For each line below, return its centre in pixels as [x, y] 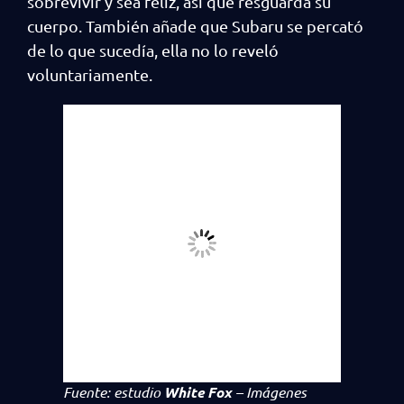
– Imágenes [271, 392]
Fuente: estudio [114, 392]
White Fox [200, 392]
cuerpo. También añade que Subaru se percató [195, 26]
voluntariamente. [92, 74]
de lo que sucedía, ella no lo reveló [153, 50]
